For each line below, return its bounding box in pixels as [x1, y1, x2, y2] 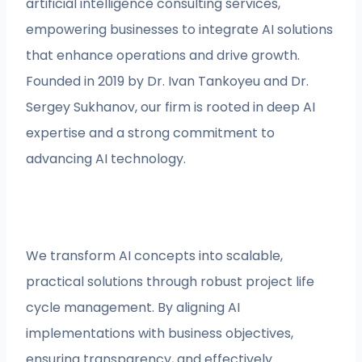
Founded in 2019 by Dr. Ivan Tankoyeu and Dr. [26, 72, 309, 91]
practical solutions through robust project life [26, 272, 315, 292]
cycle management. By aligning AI [26, 298, 241, 318]
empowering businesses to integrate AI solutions [26, 20, 334, 40]
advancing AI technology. [26, 149, 187, 169]
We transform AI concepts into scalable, [26, 246, 284, 266]
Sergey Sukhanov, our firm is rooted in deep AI [26, 98, 316, 117]
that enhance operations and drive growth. [26, 46, 301, 65]
